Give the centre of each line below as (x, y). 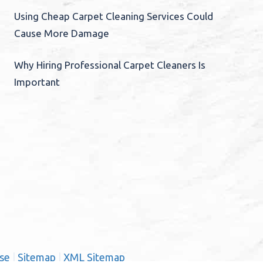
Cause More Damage (62, 33)
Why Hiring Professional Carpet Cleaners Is (110, 65)
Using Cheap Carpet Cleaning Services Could (114, 16)
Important (37, 82)
